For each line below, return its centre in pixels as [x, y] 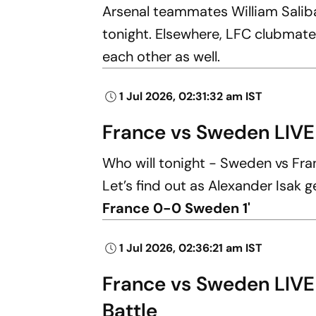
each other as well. [162, 56]
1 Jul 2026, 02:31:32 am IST [191, 96]
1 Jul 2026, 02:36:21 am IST [191, 248]
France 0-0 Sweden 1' [177, 208]
